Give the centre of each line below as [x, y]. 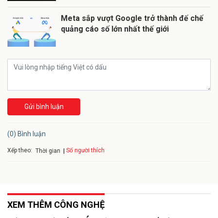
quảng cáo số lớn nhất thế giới [115, 29]
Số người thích [85, 151]
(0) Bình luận [27, 134]
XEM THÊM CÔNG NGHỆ [56, 205]
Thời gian [48, 151]
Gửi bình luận [44, 106]
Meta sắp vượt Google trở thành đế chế [132, 18]
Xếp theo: [20, 150]
